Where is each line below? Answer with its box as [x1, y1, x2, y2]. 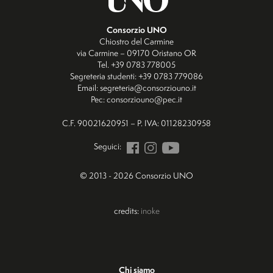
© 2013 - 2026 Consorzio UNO [80, 169, 193, 182]
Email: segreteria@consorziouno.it [77, 82, 196, 94]
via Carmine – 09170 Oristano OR [77, 47, 196, 59]
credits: [113, 205, 141, 217]
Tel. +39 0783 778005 [97, 58, 175, 71]
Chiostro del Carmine [99, 35, 174, 48]
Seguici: [93, 140, 123, 152]
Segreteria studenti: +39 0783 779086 [70, 70, 203, 82]
